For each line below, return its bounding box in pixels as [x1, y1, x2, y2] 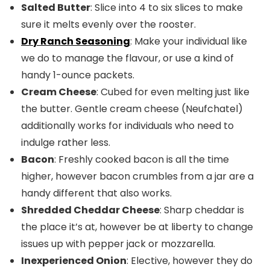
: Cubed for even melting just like [96, 84, 250, 99]
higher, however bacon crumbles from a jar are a [21, 169, 254, 183]
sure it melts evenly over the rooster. [21, 17, 196, 31]
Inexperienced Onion [21, 253, 127, 268]
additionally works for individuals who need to [21, 118, 234, 133]
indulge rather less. [21, 135, 110, 149]
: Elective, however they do [127, 253, 253, 268]
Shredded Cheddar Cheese [21, 202, 160, 217]
